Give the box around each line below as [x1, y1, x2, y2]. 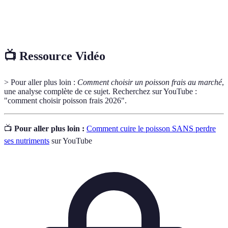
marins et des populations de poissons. [55, 19, 164, 27]
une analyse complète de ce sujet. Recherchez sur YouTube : [4, 87, 197, 96]
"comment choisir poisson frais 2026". [4, 96, 127, 105]
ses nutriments [4, 136, 49, 146]
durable [13, 19, 37, 27]
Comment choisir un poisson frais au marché [77, 78, 222, 87]
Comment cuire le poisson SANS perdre [87, 124, 216, 133]
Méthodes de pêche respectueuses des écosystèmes [55, 8, 197, 16]
